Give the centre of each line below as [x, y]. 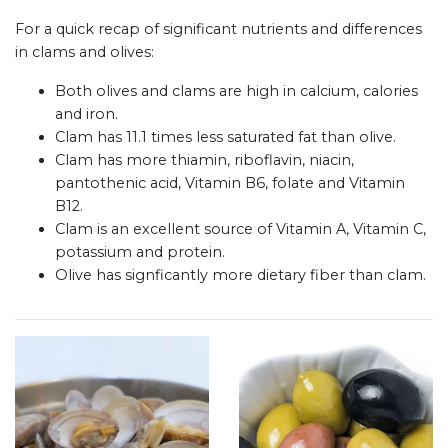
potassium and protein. [140, 252]
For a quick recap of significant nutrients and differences [218, 29]
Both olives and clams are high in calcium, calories [236, 91]
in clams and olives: [84, 52]
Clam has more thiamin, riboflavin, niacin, [204, 160]
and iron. [86, 114]
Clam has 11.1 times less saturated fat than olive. [225, 137]
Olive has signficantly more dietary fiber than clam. [240, 275]
